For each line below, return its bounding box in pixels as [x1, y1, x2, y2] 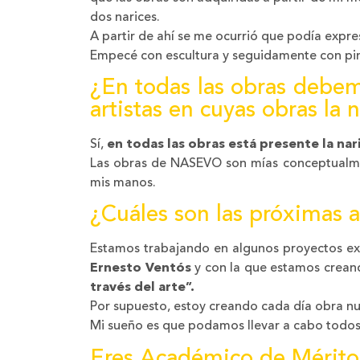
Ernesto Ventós [90, 262, 191, 276]
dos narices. [90, 10, 160, 24]
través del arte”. [90, 281, 194, 295]
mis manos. [90, 177, 156, 190]
